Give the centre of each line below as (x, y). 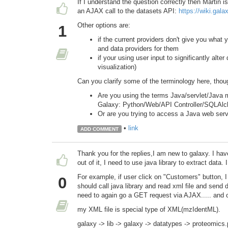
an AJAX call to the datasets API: (128, 11)
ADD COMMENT (99, 129)
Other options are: (104, 25)
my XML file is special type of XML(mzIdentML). (149, 210)
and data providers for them (138, 49)
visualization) (117, 67)
